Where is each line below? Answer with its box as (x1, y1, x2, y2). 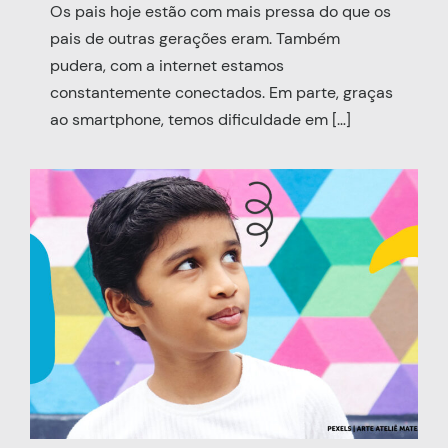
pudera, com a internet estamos (50, 54, 284, 76)
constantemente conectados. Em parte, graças (50, 81, 393, 103)
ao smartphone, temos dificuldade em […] (50, 108, 351, 130)
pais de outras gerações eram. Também (50, 27, 340, 49)
